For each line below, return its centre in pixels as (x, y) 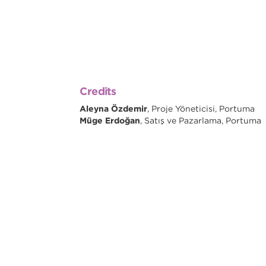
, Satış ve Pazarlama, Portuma (201, 121)
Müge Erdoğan (110, 121)
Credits (98, 91)
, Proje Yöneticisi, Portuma (201, 109)
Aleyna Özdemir (114, 109)
